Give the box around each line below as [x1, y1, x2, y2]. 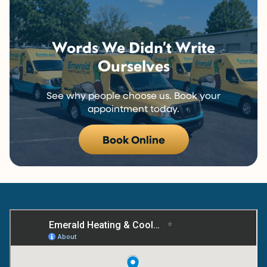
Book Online [102, 132, 165, 147]
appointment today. [88, 102, 179, 115]
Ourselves [97, 55, 170, 76]
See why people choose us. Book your [46, 89, 221, 102]
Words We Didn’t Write [52, 36, 215, 58]
